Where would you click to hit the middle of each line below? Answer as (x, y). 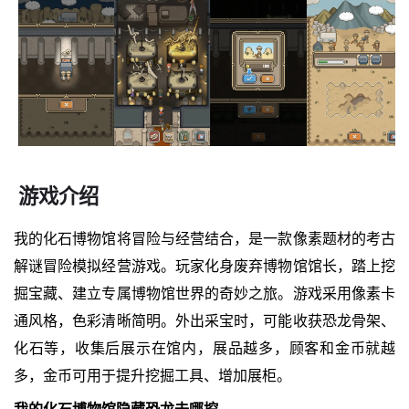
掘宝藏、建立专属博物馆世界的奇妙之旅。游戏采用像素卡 (204, 293)
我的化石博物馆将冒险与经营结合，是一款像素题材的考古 (204, 238)
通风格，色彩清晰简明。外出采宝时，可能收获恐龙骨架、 (204, 320)
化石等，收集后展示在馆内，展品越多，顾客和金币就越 (204, 348)
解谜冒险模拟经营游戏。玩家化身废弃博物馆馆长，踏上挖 (204, 266)
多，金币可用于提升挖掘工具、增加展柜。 (152, 375)
